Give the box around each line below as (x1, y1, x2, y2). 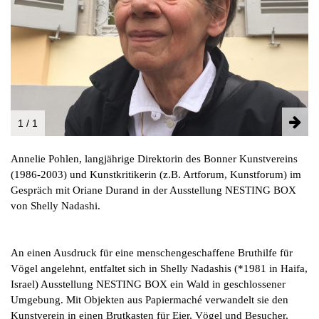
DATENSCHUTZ (11, 60, 113, 75)
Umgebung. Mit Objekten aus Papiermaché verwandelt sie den (11, 294, 288, 306)
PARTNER (11, 17, 76, 33)
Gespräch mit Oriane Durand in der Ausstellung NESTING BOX (11, 184, 296, 197)
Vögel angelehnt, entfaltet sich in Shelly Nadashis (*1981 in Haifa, (11, 263, 308, 275)
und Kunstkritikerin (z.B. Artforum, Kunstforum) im (70, 169, 301, 181)
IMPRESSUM (11, 38, 94, 54)
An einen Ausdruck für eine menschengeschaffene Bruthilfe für (11, 247, 293, 259)
